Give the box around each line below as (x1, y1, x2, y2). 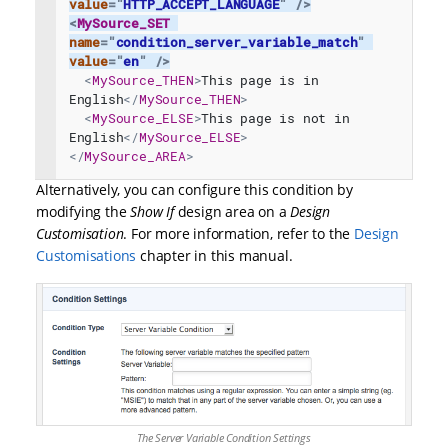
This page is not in (201, 109, 350, 126)
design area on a (177, 201, 291, 221)
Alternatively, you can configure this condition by (36, 179, 353, 199)
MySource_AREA (84, 147, 186, 164)
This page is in (201, 71, 319, 88)
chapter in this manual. (136, 245, 293, 265)
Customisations (36, 245, 137, 265)
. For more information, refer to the (123, 223, 355, 243)
